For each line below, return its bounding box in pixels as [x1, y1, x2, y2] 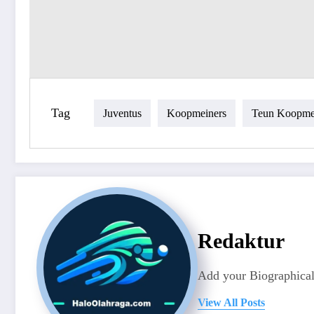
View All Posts [198, 296, 265, 308]
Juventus [103, 107, 142, 119]
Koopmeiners [167, 107, 226, 119]
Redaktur [198, 228, 285, 252]
